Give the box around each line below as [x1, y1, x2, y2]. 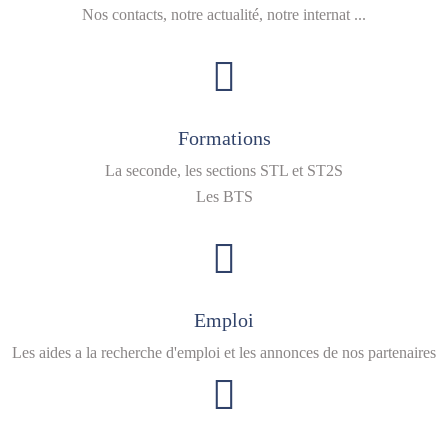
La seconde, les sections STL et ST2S [105, 162, 343, 179]
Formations [177, 127, 271, 149]
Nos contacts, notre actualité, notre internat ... [82, 6, 366, 23]
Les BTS [195, 188, 253, 205]
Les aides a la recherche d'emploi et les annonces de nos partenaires [12, 344, 436, 361]
